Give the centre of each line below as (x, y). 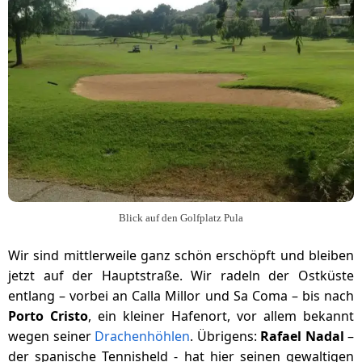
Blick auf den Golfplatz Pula (181, 218)
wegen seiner (51, 336)
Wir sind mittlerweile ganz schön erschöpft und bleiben (181, 255)
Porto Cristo (48, 316)
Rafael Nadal (302, 336)
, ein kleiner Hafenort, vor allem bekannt (221, 316)
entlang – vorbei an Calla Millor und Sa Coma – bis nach (181, 296)
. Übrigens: (225, 336)
